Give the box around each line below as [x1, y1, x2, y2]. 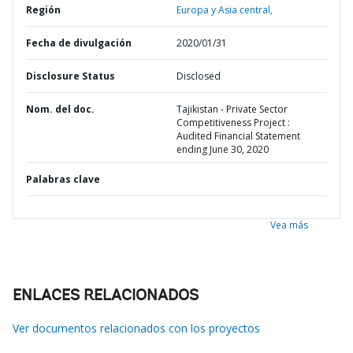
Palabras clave [26, 173, 100, 186]
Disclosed [176, 69, 221, 83]
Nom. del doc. [26, 102, 95, 116]
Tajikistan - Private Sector [176, 102, 288, 116]
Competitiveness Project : [176, 116, 290, 129]
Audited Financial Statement [176, 129, 300, 143]
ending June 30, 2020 [176, 143, 269, 156]
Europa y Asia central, [176, 3, 273, 17]
